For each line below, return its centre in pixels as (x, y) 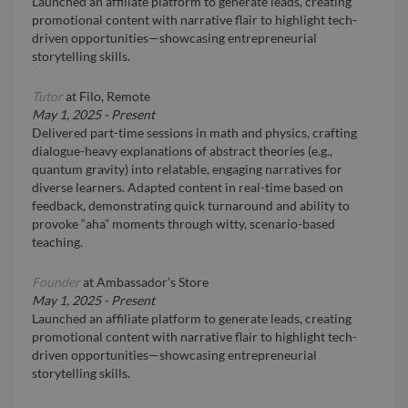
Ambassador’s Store (153, 282)
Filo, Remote (115, 97)
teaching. (57, 242)
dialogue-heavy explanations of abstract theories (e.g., (182, 151)
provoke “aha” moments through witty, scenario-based (184, 224)
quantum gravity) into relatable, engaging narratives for (187, 169)
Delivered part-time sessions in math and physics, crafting (194, 133)
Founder (56, 282)
